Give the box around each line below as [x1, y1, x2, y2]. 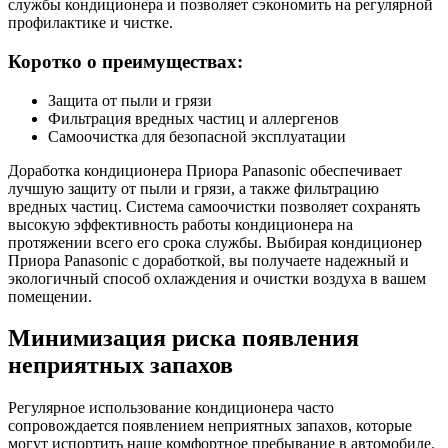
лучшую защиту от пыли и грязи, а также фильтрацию [8, 179, 379, 197]
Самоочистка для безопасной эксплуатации [48, 127, 346, 145]
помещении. [8, 287, 92, 305]
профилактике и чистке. [8, 14, 173, 32]
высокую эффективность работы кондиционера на [8, 215, 353, 233]
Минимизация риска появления [8, 325, 359, 352]
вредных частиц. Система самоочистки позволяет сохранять [8, 197, 420, 215]
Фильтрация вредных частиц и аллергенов [48, 109, 339, 127]
